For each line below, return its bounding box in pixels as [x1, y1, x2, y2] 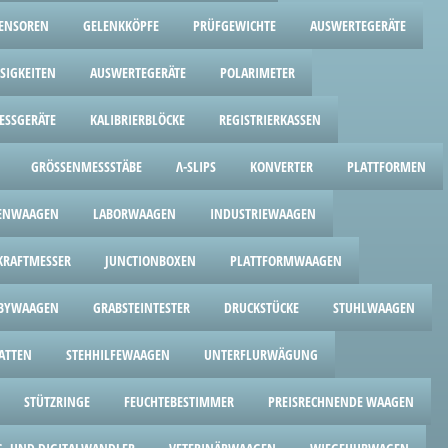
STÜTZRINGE [24, 392, 90, 411]
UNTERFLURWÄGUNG [204, 345, 318, 364]
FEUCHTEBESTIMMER [124, 392, 234, 411]
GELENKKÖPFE [83, 16, 159, 35]
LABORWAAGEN [93, 204, 176, 223]
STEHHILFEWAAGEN [66, 345, 170, 364]
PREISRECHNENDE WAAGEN [268, 392, 414, 411]
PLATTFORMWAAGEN [230, 251, 342, 270]
